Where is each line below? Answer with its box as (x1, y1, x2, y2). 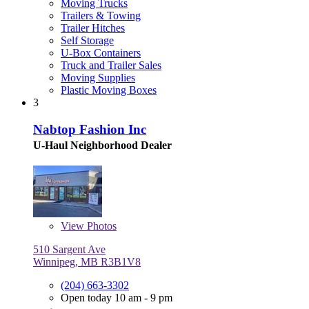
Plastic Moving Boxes (61, 84, 157, 97)
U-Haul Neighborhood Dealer (33, 139, 172, 151)
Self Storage (61, 34, 114, 47)
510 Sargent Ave (33, 243, 106, 255)
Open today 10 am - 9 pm (61, 291, 172, 303)
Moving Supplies (61, 72, 135, 84)
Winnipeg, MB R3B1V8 (33, 255, 141, 268)
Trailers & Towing (61, 10, 141, 22)
